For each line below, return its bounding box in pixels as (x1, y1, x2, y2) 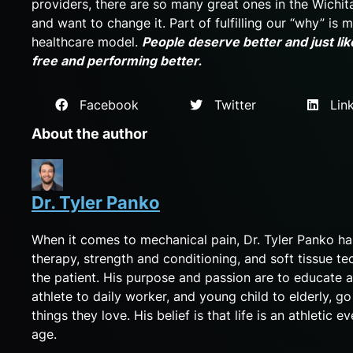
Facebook (68, 96, 139, 113)
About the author (32, 124, 147, 142)
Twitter (203, 96, 256, 113)
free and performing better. (32, 52, 202, 69)
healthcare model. (32, 33, 142, 50)
